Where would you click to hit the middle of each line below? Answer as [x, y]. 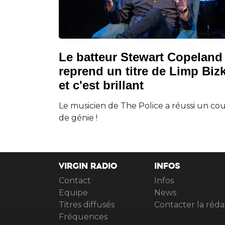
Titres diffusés [87, 205]
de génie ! [78, 118]
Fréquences [83, 217]
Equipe [73, 193]
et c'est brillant [101, 85]
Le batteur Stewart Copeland [141, 57]
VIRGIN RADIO [88, 169]
